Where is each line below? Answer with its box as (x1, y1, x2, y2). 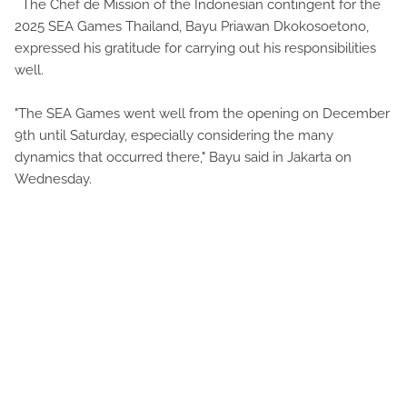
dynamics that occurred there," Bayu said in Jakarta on (15, 148, 352, 165)
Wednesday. (15, 170, 92, 187)
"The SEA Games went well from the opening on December (15, 104, 390, 122)
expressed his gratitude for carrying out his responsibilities (15, 39, 376, 56)
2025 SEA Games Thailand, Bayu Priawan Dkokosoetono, (15, 17, 369, 35)
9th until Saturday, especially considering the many (15, 126, 333, 144)
